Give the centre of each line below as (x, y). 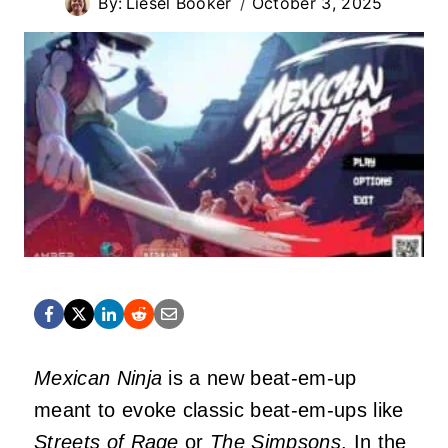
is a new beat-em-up (259, 377)
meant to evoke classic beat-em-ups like (219, 409)
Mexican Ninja (98, 377)
